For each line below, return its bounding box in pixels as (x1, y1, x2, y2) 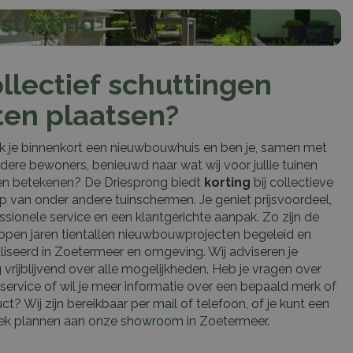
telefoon (196, 296, 246, 312)
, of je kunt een (246, 296, 329, 312)
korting (204, 175, 251, 191)
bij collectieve (251, 175, 333, 191)
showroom (121, 314, 184, 329)
